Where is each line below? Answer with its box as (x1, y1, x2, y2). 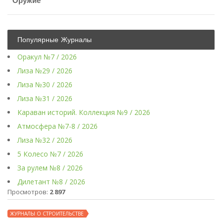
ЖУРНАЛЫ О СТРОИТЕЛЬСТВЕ (10, 210, 84, 218)
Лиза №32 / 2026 (17, 135, 72, 145)
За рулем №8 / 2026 (17, 163, 83, 173)
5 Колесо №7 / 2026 (17, 149, 83, 159)
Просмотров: (7, 187, 50, 197)
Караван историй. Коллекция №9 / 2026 (17, 108, 150, 117)
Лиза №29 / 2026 (17, 66, 72, 76)
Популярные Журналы (17, 36, 92, 44)
